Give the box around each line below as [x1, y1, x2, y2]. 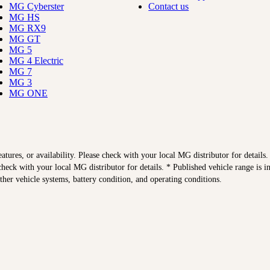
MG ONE [9, 88, 48, 99]
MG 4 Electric [9, 55, 63, 66]
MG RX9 [9, 23, 46, 34]
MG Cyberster [9, 1, 64, 12]
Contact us [148, 1, 189, 12]
